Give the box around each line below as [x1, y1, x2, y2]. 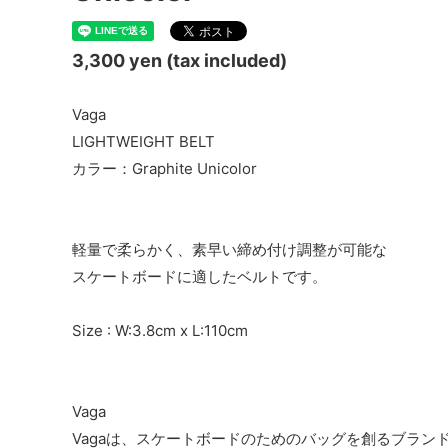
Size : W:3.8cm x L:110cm [72, 321, 248, 341]
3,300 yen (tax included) [72, 50, 287, 72]
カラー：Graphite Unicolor [72, 159, 257, 179]
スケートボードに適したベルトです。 [72, 267, 327, 287]
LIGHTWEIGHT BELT [72, 132, 215, 152]
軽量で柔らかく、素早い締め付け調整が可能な [72, 240, 387, 260]
